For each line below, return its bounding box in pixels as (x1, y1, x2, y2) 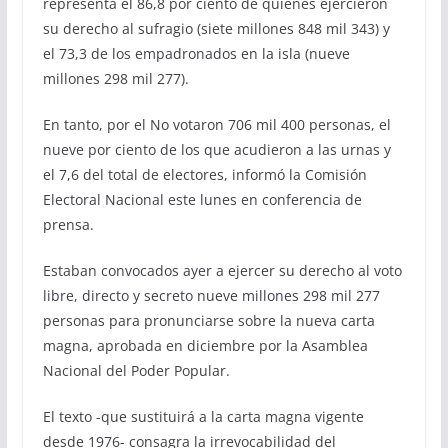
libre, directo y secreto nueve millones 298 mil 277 (42, 285, 380, 305)
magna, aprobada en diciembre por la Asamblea (42, 335, 368, 355)
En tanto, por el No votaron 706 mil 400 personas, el (42, 114, 391, 134)
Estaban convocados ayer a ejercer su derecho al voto (42, 260, 402, 280)
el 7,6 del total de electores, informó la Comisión (42, 164, 367, 184)
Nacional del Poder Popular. (42, 360, 230, 380)
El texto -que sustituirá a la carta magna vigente (42, 406, 364, 426)
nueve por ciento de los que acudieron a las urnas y (42, 139, 391, 159)
